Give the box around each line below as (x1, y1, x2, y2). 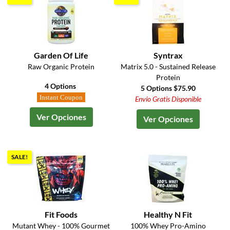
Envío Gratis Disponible (135, 94, 201, 104)
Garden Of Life (34, 50, 89, 61)
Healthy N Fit (144, 209, 193, 220)
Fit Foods (45, 209, 78, 220)
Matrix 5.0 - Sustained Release (120, 62, 216, 71)
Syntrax (153, 50, 183, 61)
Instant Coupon (40, 93, 83, 102)
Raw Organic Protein (28, 62, 95, 71)
